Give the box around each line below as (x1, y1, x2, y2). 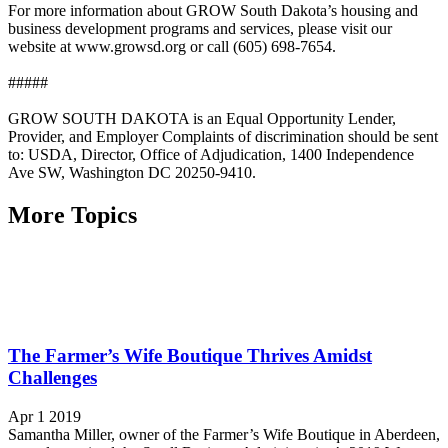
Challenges (8, 367, 97, 389)
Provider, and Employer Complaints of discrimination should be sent (8, 127, 438, 145)
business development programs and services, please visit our (8, 19, 392, 37)
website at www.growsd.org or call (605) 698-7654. (8, 37, 336, 55)
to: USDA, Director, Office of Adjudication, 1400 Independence (8, 145, 414, 163)
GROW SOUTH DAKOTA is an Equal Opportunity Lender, (8, 109, 396, 127)
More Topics (8, 201, 137, 228)
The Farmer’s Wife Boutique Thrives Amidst (8, 345, 372, 367)
